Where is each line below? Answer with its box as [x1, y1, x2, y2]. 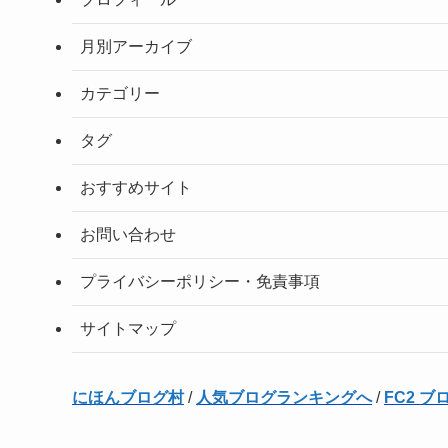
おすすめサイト [80, 179, 192, 197]
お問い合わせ [80, 226, 176, 244]
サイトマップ [80, 320, 176, 338]
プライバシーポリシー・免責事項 [80, 273, 320, 291]
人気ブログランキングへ [196, 389, 372, 407]
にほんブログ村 [72, 389, 184, 407]
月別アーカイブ [80, 38, 192, 56]
